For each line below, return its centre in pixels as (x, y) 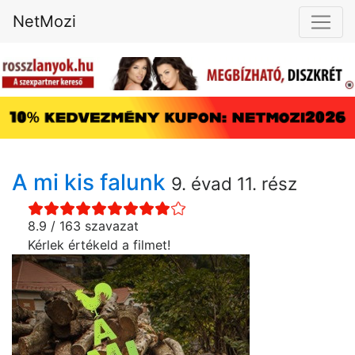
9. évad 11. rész (234, 184)
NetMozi (44, 21)
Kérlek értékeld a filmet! (99, 245)
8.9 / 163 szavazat (83, 226)
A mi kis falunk (92, 183)
